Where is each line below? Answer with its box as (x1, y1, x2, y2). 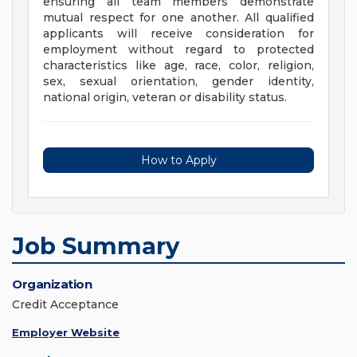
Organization (12, 277, 92, 292)
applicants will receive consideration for (43, 26, 314, 41)
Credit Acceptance (12, 297, 119, 312)
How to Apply (140, 153, 217, 168)
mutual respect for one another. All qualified (43, 10, 314, 25)
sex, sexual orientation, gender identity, (43, 74, 314, 89)
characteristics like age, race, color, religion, (43, 58, 314, 73)
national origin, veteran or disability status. (43, 90, 312, 105)
